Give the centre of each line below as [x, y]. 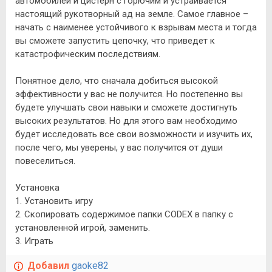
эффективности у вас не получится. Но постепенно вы [129, 94]
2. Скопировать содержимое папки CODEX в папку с [124, 214]
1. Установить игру [54, 201]
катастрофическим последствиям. [88, 54]
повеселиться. [45, 161]
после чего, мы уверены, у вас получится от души [119, 147]
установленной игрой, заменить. [83, 227]
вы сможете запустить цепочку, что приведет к [115, 40]
